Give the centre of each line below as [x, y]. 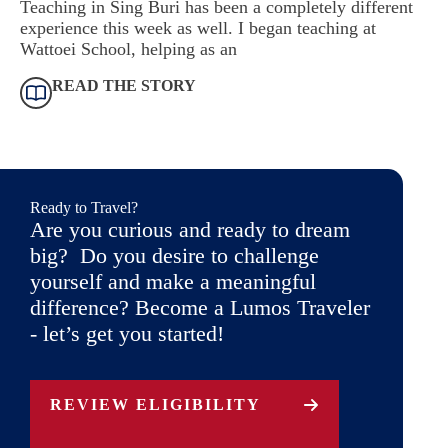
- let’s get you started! [127, 334]
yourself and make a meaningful [173, 282]
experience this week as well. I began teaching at [198, 28]
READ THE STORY [124, 86]
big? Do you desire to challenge [174, 256]
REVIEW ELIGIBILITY [155, 405]
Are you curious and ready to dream [190, 230]
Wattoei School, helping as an [128, 49]
